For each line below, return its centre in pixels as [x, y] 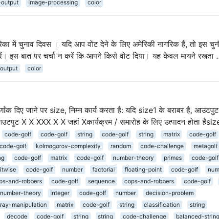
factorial [103, 169]
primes [173, 157]
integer [60, 193]
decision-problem [169, 193]
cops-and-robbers [149, 181]
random [120, 146]
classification [162, 204]
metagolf [205, 146]
